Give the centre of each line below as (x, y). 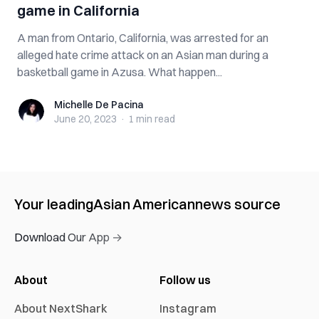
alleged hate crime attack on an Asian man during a (143, 55)
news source (238, 204)
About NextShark (61, 308)
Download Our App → (68, 237)
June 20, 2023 (85, 119)
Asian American (144, 204)
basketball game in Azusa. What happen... (120, 72)
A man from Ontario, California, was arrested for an (143, 38)
